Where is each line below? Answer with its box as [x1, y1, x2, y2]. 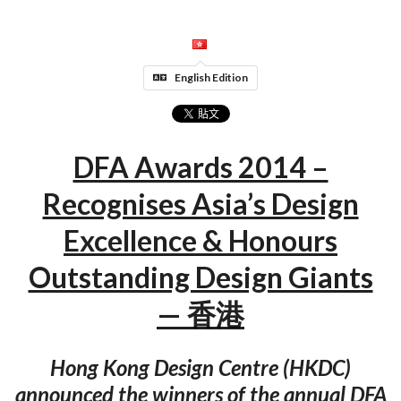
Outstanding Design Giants [28, 260, 373, 295]
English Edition [175, 70, 248, 84]
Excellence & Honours [64, 223, 337, 259]
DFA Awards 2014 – [73, 149, 328, 185]
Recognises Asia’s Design [42, 186, 359, 222]
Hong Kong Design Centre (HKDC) [50, 354, 351, 380]
